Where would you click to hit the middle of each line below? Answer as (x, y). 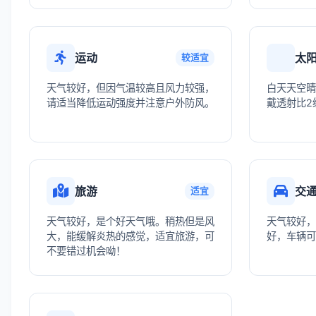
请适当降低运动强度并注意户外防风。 (130, 103)
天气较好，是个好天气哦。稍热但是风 (130, 221)
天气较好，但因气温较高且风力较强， (130, 88)
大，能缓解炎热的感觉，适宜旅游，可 (130, 236)
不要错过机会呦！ (86, 251)
